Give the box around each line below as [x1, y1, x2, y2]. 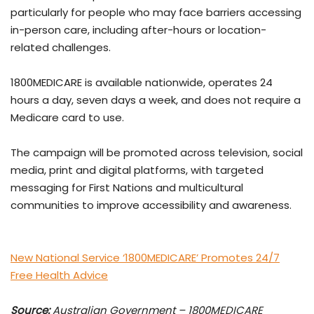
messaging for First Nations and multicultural [11, 179, 243, 195]
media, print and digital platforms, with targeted [11, 162, 264, 177]
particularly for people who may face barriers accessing [11, 4, 301, 20]
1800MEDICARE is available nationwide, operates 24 [11, 74, 273, 90]
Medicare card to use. [11, 109, 124, 125]
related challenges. [11, 39, 111, 55]
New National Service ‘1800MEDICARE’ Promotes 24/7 [11, 250, 280, 265]
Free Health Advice [11, 267, 108, 282]
